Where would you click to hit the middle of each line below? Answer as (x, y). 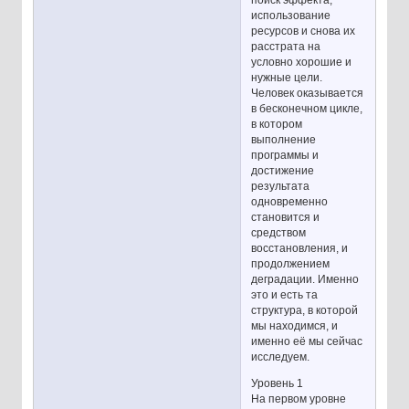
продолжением (291, 263)
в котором (277, 124)
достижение (283, 170)
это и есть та (285, 294)
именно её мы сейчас (307, 341)
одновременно (290, 201)
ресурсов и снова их (304, 31)
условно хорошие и (302, 62)
